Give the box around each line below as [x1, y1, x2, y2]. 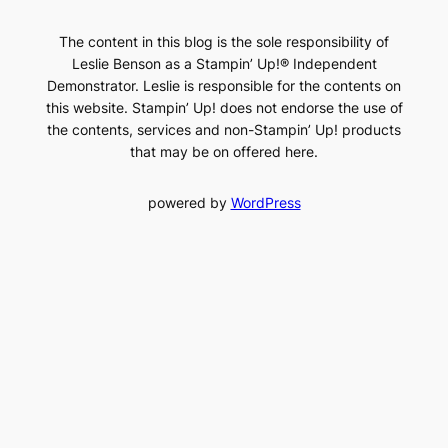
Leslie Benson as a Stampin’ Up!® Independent [71, 55, 377, 73]
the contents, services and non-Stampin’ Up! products [47, 121, 401, 139]
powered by [147, 193, 231, 211]
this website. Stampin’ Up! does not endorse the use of [45, 99, 403, 117]
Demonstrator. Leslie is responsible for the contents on [47, 77, 401, 95]
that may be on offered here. [130, 143, 318, 161]
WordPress [230, 193, 301, 211]
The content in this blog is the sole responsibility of [59, 33, 389, 51]
